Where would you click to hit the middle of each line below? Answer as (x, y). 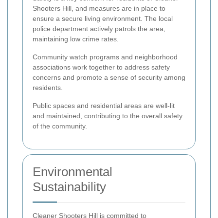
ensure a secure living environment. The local (103, 18)
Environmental (73, 172)
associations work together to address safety (101, 67)
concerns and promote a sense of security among (109, 77)
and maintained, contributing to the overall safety (108, 116)
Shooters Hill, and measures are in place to (99, 8)
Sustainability (69, 187)
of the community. (60, 126)
